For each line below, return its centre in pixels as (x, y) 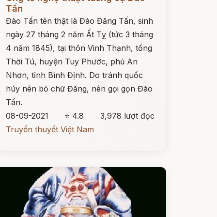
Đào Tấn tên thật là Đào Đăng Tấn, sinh (79, 21)
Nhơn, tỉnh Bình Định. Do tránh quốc (74, 75)
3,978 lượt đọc (127, 116)
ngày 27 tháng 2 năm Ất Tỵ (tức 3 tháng (79, 34)
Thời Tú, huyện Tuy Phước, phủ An (71, 62)
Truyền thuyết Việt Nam (50, 129)
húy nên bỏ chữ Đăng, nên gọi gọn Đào (79, 89)
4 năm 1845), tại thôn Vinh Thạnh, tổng (79, 48)
